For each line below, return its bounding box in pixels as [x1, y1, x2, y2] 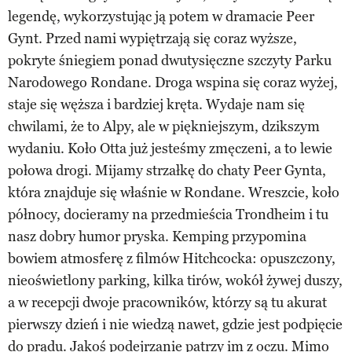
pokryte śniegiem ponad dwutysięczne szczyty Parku [8, 51, 332, 69]
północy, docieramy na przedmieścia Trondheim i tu [8, 205, 328, 223]
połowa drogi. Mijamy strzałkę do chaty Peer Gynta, [8, 161, 326, 179]
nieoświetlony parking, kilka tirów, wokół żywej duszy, [8, 271, 343, 289]
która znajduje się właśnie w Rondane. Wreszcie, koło [8, 183, 339, 201]
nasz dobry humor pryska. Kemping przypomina [8, 227, 306, 245]
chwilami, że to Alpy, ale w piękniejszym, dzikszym [8, 117, 320, 135]
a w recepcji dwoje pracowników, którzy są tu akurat [8, 293, 327, 311]
